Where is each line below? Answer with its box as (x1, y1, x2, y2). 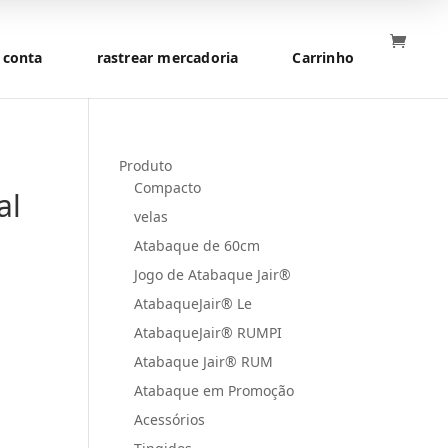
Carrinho (292, 48, 354, 67)
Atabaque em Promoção (134, 381, 295, 400)
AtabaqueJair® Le (134, 294, 253, 313)
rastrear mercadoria (96, 48, 239, 67)
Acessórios (134, 410, 206, 429)
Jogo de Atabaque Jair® (134, 265, 292, 284)
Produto (119, 156, 173, 175)
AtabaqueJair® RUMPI (134, 323, 283, 342)
